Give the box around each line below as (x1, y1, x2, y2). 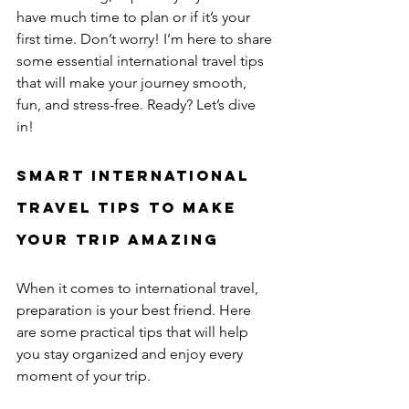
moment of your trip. (16, 367, 151, 384)
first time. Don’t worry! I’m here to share (16, 30, 276, 47)
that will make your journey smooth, (16, 74, 250, 91)
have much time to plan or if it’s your (16, 8, 254, 26)
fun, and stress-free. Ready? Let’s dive (16, 96, 259, 113)
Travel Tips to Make (16, 198, 243, 216)
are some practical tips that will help (16, 323, 252, 341)
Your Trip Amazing (16, 230, 219, 248)
